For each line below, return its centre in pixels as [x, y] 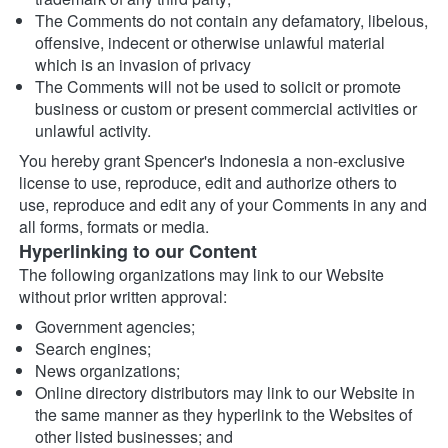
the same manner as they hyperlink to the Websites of [223, 415]
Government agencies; [115, 327]
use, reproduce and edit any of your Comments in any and [223, 205]
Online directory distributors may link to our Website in [225, 393]
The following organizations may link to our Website [201, 275]
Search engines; [93, 349]
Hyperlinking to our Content [138, 251]
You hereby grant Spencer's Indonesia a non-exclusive [212, 161]
